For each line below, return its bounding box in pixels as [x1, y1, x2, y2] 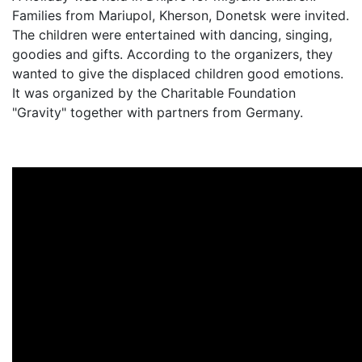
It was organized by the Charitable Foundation [12, 85, 296, 101]
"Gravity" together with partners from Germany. [12, 104, 303, 120]
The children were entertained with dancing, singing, [12, 27, 332, 43]
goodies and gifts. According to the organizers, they [12, 46, 333, 62]
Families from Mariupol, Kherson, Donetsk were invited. [12, 7, 349, 23]
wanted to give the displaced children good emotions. [12, 65, 343, 82]
